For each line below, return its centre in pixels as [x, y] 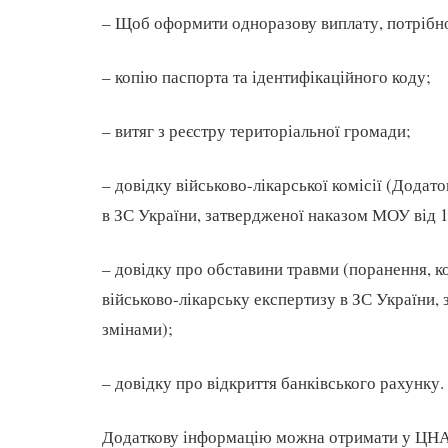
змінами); [137, 328]
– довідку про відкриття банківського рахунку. [273, 382]
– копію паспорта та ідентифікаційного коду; [266, 76]
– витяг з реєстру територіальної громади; [256, 130]
